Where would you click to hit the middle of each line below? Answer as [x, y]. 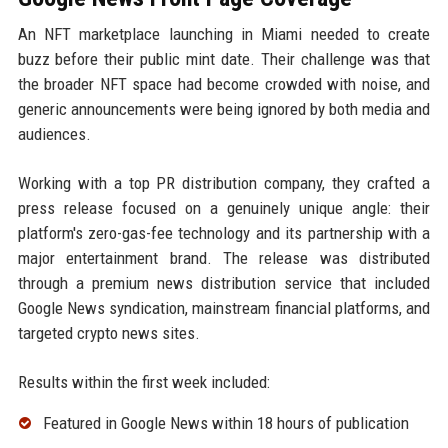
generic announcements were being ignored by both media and [224, 108]
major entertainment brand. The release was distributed [224, 257]
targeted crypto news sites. [108, 332]
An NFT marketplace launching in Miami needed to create [224, 33]
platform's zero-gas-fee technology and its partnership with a [224, 232]
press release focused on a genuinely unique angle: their [224, 207]
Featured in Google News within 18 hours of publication [225, 422]
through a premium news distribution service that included [224, 282]
